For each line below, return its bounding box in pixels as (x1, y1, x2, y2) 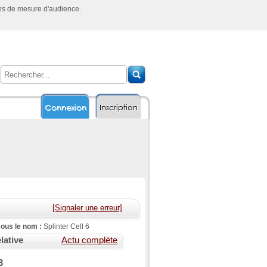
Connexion (45, 103, 86, 113)
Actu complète (61, 235, 117, 245)
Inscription (100, 103, 138, 113)
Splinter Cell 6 (44, 222, 89, 230)
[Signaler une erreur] (52, 203, 122, 212)
